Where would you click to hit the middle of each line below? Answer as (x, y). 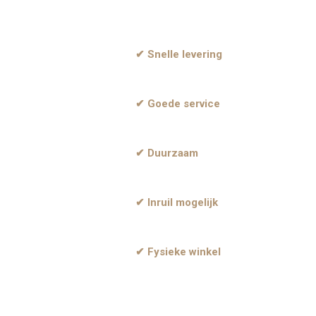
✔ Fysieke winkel (178, 252)
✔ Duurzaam (167, 153)
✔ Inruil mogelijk (177, 203)
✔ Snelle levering (179, 55)
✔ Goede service (178, 104)
